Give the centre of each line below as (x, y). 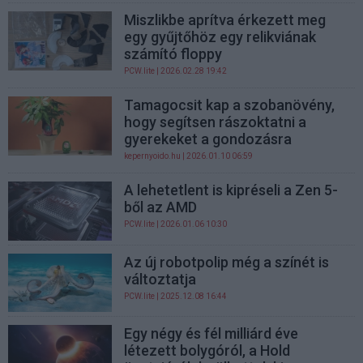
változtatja (160, 279)
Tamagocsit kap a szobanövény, (230, 105)
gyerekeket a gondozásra (208, 139)
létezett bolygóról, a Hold (207, 350)
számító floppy (173, 54)
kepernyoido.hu (153, 156)
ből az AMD (161, 207)
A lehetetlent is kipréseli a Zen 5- (231, 190)
